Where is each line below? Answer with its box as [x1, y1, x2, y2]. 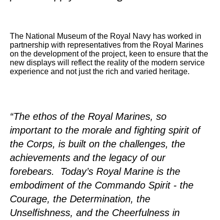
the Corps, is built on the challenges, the [10, 138, 185, 149]
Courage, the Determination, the [10, 193, 150, 204]
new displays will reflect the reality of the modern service [10, 58, 205, 67]
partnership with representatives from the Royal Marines [10, 40, 203, 49]
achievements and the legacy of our [10, 152, 165, 163]
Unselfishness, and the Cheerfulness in [10, 207, 180, 218]
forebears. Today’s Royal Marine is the [10, 165, 180, 177]
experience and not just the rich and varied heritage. [10, 67, 192, 76]
